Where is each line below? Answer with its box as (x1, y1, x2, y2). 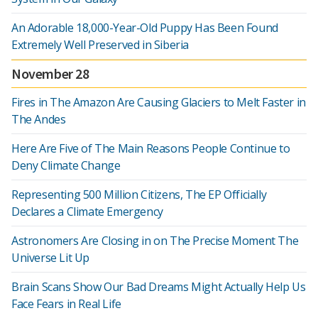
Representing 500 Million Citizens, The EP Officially (11, 187, 267, 202)
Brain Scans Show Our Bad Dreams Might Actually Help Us (11, 279, 306, 295)
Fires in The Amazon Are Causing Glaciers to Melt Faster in (11, 94, 306, 110)
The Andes (11, 111, 66, 127)
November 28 (11, 65, 89, 82)
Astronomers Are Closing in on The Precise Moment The (11, 233, 299, 248)
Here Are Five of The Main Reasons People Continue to (11, 141, 290, 156)
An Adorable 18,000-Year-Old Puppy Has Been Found (11, 20, 278, 35)
